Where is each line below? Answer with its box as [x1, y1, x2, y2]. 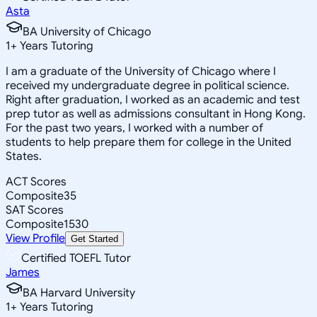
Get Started [71, 233, 118, 244]
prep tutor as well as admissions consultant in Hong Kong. [6, 106, 306, 121]
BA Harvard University [23, 285, 135, 300]
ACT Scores [6, 174, 67, 189]
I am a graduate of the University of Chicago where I [6, 64, 276, 79]
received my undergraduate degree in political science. [6, 78, 289, 93]
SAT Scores [6, 202, 64, 217]
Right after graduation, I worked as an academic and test [6, 92, 300, 107]
